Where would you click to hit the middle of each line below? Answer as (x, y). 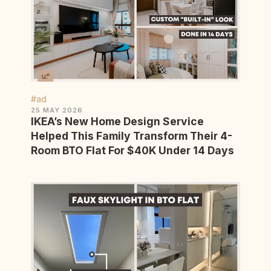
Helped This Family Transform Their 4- (132, 136)
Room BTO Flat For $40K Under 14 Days (132, 151)
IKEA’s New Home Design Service (117, 122)
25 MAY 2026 (57, 110)
